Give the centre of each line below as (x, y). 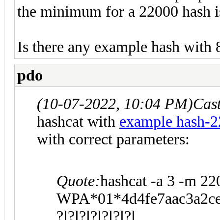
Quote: (78, 181)
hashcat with (78, 121)
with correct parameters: (113, 139)
